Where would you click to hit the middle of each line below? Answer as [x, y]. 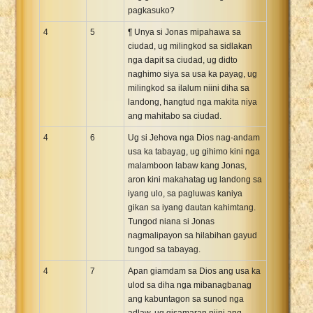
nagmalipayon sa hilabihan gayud [192, 235]
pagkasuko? [151, 10]
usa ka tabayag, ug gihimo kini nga [194, 151]
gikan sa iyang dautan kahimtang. [192, 207]
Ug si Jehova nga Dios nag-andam [194, 137]
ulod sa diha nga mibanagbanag [190, 285]
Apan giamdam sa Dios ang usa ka [194, 271]
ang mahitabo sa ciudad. [175, 116]
